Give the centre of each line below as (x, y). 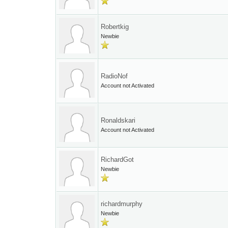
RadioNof (115, 76)
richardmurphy (122, 204)
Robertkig (115, 27)
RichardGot (118, 160)
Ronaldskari (118, 120)
